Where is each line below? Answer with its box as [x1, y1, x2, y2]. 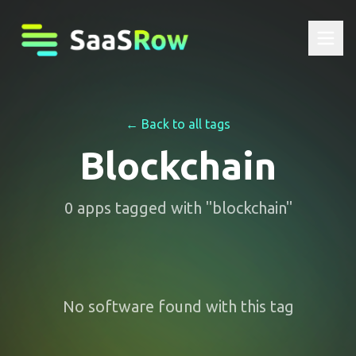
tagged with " [110, 199, 212, 217]
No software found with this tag [62, 297, 294, 315]
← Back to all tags [126, 117, 230, 131]
